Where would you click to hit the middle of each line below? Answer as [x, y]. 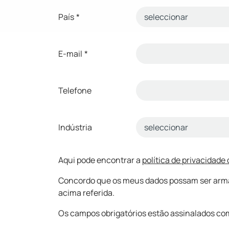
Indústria [75, 127]
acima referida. [86, 192]
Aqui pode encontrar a [100, 160]
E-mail [70, 53]
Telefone [75, 90]
